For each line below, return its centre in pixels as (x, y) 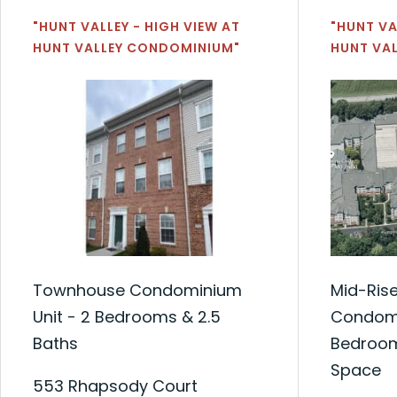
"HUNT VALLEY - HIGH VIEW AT (136, 27)
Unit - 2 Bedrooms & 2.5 (127, 316)
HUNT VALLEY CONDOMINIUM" (136, 48)
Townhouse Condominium (137, 290)
